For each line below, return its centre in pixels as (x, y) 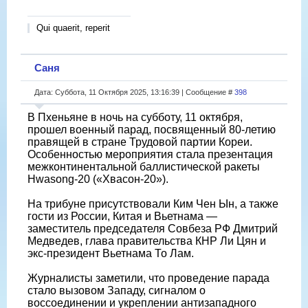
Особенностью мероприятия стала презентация (150, 154)
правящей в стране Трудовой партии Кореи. (140, 142)
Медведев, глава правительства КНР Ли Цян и (147, 241)
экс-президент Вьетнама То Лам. (111, 253)
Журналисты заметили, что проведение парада (148, 278)
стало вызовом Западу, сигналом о (117, 290)
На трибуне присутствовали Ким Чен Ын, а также (153, 203)
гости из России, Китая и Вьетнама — (122, 216)
